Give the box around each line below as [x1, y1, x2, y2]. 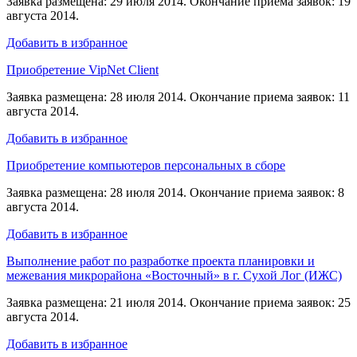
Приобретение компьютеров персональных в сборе [6, 158, 285, 172]
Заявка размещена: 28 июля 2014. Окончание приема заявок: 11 [6, 89, 350, 104]
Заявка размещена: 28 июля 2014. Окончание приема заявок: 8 [6, 185, 344, 199]
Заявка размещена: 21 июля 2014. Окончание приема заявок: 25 [6, 295, 351, 309]
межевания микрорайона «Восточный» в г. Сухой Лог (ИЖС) [6, 268, 342, 282]
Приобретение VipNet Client [6, 62, 159, 76]
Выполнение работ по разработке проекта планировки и [6, 253, 315, 268]
